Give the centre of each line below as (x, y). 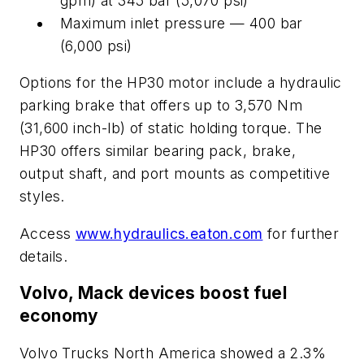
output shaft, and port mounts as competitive (175, 174)
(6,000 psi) (96, 45)
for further (301, 233)
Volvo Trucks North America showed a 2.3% (173, 353)
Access (48, 233)
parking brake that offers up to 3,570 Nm (161, 106)
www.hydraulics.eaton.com (169, 233)
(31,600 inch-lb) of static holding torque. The (171, 128)
